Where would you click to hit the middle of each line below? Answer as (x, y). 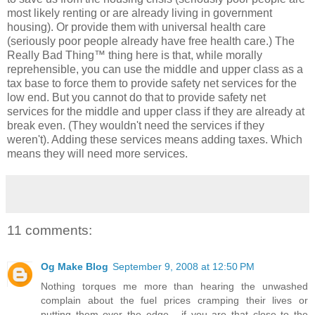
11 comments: (50, 230)
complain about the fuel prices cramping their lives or (174, 301)
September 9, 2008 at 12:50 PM (184, 267)
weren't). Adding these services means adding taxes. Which (155, 139)
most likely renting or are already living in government (140, 13)
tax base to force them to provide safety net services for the (152, 83)
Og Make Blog (75, 267)
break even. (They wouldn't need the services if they (136, 125)
